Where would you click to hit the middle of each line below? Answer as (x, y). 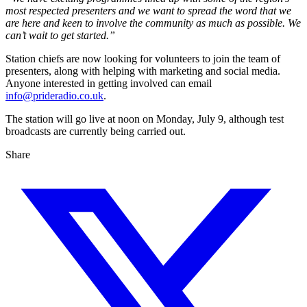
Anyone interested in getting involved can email (109, 84)
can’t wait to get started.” (60, 36)
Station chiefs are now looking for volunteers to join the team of (143, 59)
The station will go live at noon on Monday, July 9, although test (145, 119)
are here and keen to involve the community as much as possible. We (153, 23)
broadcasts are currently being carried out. (96, 132)
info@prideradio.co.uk (54, 96)
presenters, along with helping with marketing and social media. (143, 71)
